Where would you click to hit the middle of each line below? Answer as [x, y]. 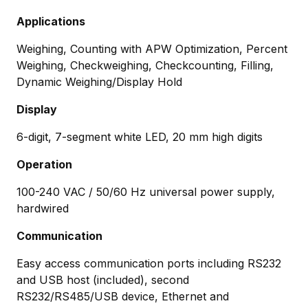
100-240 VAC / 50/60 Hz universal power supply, [146, 191]
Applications [51, 21]
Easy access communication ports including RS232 [149, 263]
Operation [44, 164]
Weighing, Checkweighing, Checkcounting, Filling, [145, 65]
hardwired [43, 208]
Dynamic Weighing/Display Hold [99, 81]
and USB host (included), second [103, 279]
